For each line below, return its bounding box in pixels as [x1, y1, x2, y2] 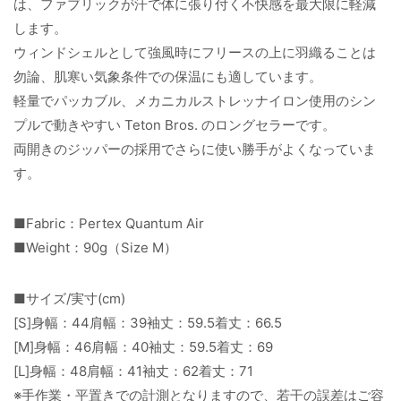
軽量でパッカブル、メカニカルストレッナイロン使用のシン [13, 91, 376, 109]
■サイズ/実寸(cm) [13, 290, 125, 307]
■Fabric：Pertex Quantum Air [13, 215, 204, 233]
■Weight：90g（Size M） [13, 239, 177, 257]
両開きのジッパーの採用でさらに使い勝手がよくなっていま [13, 140, 376, 158]
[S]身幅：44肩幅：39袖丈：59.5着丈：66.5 [13, 314, 282, 331]
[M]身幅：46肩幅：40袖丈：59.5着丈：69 [13, 338, 273, 355]
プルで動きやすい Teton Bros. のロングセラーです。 [13, 115, 336, 133]
